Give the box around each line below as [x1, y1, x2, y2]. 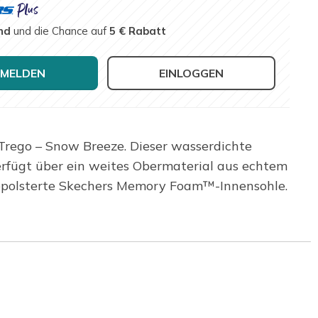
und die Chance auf [11, 23, 110, 38]
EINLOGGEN [159, 65, 224, 80]
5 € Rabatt [109, 23, 167, 38]
